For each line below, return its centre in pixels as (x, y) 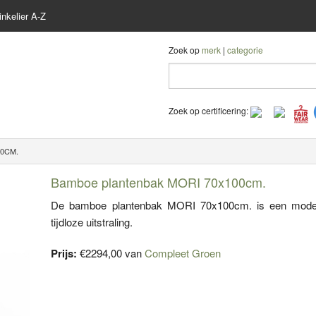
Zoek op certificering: (209, 111)
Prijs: (64, 254)
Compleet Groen (183, 253)
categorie (245, 50)
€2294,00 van (111, 253)
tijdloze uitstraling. (92, 222)
